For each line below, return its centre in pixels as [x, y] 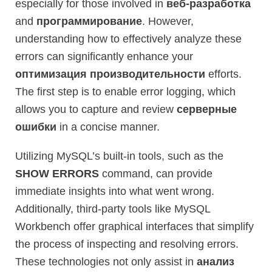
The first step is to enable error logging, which [125, 91]
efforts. [223, 74]
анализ [216, 261]
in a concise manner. [108, 127]
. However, [168, 21]
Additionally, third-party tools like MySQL [113, 209]
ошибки [36, 127]
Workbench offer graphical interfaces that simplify [134, 226]
